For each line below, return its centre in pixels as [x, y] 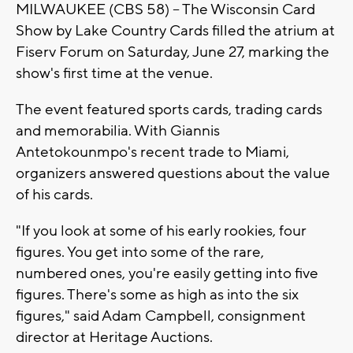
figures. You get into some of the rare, [140, 252]
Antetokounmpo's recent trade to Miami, [152, 152]
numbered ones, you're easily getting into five [167, 273]
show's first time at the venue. [114, 73]
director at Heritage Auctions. [114, 337]
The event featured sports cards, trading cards [169, 109]
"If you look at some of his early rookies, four [161, 230]
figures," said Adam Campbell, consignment [161, 316]
